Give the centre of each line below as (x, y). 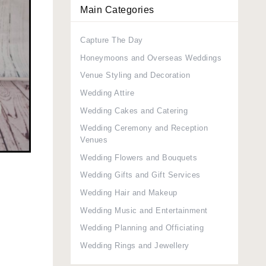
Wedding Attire (107, 93)
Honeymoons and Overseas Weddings (151, 58)
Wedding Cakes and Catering (134, 110)
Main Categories (117, 10)
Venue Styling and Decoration (135, 75)
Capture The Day (112, 40)
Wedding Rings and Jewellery (135, 245)
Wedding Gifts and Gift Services (140, 175)
